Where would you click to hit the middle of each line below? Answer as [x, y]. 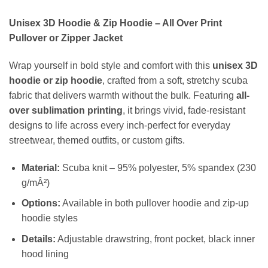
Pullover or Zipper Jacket [66, 38]
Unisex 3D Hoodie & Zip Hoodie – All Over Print [115, 23]
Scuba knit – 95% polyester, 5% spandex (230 [158, 167]
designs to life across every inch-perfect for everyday [120, 126]
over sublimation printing [66, 111]
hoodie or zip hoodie [56, 81]
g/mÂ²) [35, 182]
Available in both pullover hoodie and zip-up [154, 203]
